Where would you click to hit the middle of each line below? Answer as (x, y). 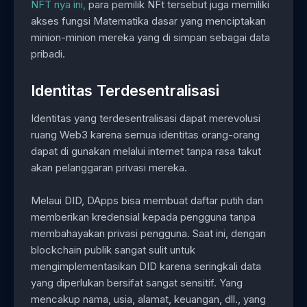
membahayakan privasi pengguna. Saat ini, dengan (148, 233)
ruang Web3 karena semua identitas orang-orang (145, 134)
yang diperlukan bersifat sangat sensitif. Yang (137, 282)
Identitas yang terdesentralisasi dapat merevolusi (146, 118)
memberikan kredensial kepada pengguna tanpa (143, 217)
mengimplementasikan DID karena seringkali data (146, 266)
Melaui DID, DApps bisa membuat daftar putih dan (147, 200)
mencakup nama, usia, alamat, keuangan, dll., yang (148, 299)
